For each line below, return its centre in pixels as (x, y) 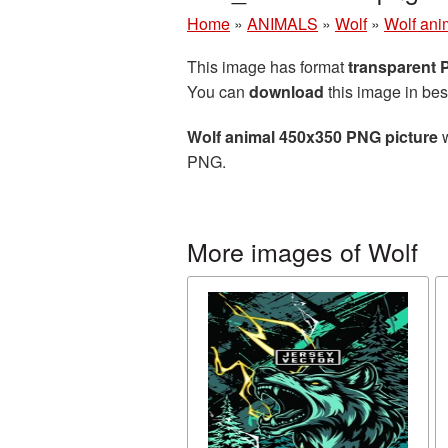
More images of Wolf (302, 251)
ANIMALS (282, 23)
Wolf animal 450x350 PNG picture (312, 136)
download (286, 91)
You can (218, 91)
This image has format (267, 66)
